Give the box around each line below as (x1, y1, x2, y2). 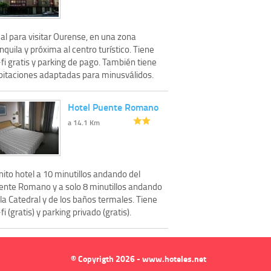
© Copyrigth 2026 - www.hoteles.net (71, 252, 206, 265)
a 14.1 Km (68, 117, 100, 128)
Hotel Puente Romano (68, 99, 158, 114)
